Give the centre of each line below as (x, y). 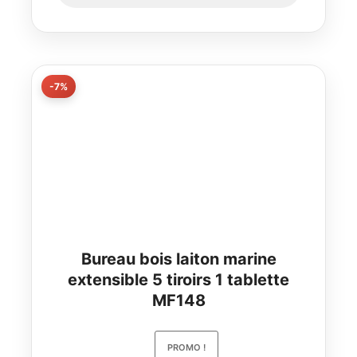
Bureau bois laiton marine (178, 259)
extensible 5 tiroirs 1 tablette (178, 280)
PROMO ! (186, 348)
